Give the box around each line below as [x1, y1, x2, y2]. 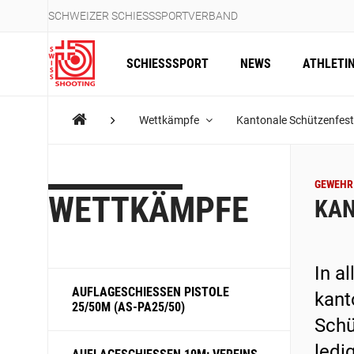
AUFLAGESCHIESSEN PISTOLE [72, 284, 229, 299]
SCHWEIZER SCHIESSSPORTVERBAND [48, 9, 238, 22]
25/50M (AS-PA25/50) [72, 299, 185, 314]
